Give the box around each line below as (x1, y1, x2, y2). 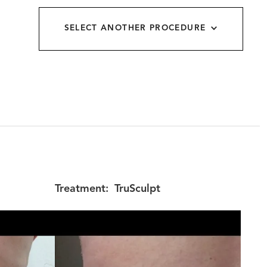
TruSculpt (114, 183, 160, 194)
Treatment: (55, 183, 108, 194)
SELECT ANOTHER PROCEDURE (64, 24, 206, 33)
